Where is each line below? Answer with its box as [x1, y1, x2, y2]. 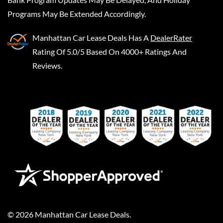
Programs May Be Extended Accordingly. [7, 8, 146, 18]
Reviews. [32, 60, 62, 70]
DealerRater [150, 32, 192, 42]
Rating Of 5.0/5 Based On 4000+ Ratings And [32, 46, 187, 56]
